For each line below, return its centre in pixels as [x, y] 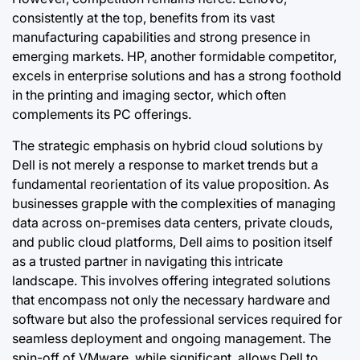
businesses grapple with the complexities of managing [174, 203]
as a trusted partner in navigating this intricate [147, 261]
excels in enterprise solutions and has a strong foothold [177, 75]
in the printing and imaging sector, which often [149, 94]
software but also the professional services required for [177, 319]
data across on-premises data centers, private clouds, [172, 222]
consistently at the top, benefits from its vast [143, 17]
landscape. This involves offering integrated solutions [171, 280]
